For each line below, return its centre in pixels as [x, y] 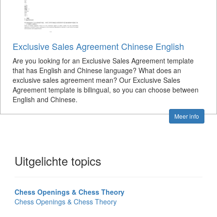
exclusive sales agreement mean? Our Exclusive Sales [96, 80]
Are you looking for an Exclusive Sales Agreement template [103, 61]
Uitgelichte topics [58, 161]
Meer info [187, 116]
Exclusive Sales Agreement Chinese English [98, 46]
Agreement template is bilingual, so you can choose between [106, 90]
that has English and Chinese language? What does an [97, 70]
